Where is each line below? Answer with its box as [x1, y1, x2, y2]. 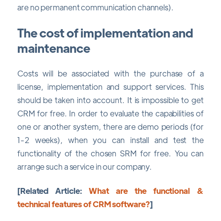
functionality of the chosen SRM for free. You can [17, 147, 204, 158]
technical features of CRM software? [17, 199, 150, 210]
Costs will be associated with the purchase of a [17, 68, 204, 78]
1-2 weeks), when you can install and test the [17, 134, 204, 145]
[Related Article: [17, 185, 89, 196]
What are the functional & [88, 185, 204, 196]
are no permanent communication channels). [17, 1, 174, 12]
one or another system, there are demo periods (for [17, 121, 204, 132]
